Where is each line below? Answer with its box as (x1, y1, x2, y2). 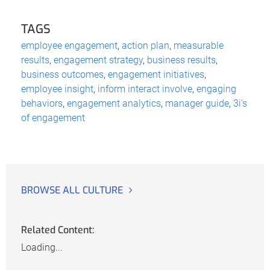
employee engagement (21, 39, 118, 51)
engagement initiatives (108, 68, 204, 80)
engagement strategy (54, 54, 143, 66)
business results (147, 54, 216, 66)
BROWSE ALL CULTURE (21, 183, 123, 196)
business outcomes (21, 68, 104, 80)
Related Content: (21, 224, 94, 237)
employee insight (21, 83, 93, 95)
